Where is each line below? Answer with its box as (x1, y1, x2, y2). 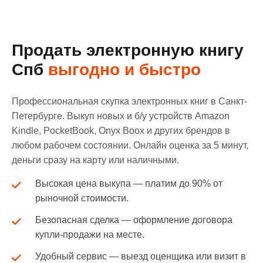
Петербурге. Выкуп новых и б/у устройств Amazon (12, 111, 230, 121)
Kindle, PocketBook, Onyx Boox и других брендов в (12, 126, 230, 136)
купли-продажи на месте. (35, 230, 144, 240)
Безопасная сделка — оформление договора (35, 215, 232, 225)
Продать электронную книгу (12, 41, 244, 59)
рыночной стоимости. (35, 193, 129, 203)
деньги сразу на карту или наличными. (12, 155, 179, 165)
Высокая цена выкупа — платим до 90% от (35, 178, 222, 188)
